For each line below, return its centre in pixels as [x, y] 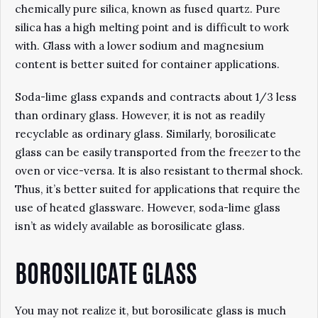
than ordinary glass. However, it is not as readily [140, 115]
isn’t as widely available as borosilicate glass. [130, 226]
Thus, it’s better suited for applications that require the [158, 189]
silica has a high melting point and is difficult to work [152, 27]
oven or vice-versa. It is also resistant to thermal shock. [159, 171]
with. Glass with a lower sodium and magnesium [139, 46]
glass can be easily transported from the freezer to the [158, 152]
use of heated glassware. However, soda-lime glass [148, 208]
